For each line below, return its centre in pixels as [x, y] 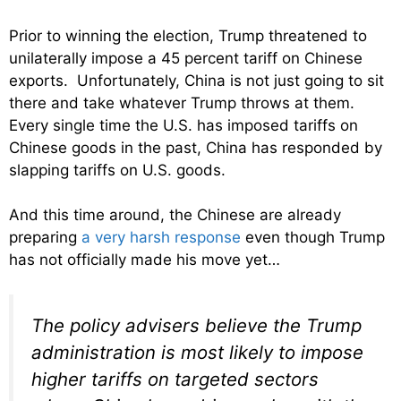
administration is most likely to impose [197, 352]
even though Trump [313, 238]
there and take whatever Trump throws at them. [184, 102]
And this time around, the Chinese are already [175, 215]
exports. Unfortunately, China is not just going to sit [196, 80]
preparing [45, 238]
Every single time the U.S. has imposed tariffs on [183, 125]
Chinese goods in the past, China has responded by [196, 147]
